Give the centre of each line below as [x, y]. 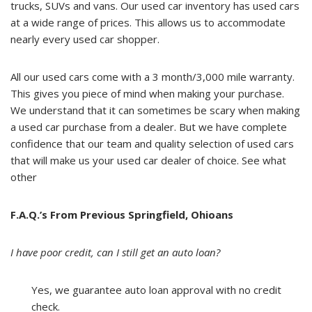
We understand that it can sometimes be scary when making [155, 110]
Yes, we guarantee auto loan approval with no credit [156, 290]
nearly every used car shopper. [85, 39]
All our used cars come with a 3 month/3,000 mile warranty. [153, 77]
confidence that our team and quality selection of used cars [152, 144]
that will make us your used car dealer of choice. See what [148, 161]
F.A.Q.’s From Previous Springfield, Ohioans [122, 215]
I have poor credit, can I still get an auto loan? [115, 252]
